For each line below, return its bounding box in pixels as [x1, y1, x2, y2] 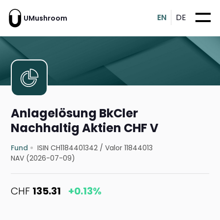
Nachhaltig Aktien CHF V [11, 120, 159, 137]
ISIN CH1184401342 [37, 143, 98, 153]
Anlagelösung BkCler [11, 105, 138, 122]
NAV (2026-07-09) [11, 153, 76, 164]
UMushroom [24, 13, 67, 23]
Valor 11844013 [105, 143, 153, 153]
